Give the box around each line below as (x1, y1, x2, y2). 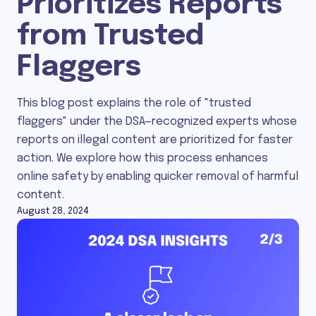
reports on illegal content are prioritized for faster (17, 134, 293, 146)
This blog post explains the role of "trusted (17, 97, 251, 109)
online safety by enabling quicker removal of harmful (17, 171, 298, 183)
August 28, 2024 (17, 207, 89, 216)
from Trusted (17, 22, 204, 51)
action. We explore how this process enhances (17, 152, 268, 164)
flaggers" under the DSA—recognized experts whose (17, 116, 297, 128)
